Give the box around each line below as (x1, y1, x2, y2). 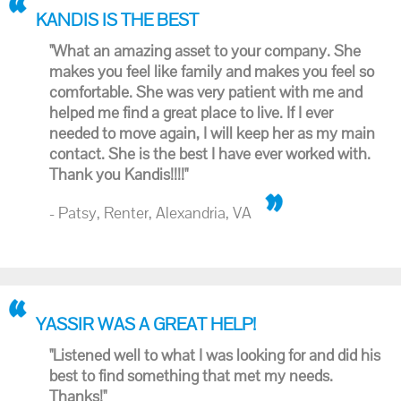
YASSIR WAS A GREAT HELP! (36, 312, 256, 336)
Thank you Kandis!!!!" (49, 164, 188, 184)
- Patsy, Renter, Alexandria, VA (49, 202, 252, 223)
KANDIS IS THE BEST (36, 8, 199, 31)
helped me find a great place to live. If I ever (49, 102, 333, 123)
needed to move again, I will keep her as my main (49, 123, 375, 143)
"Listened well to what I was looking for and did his (49, 345, 380, 365)
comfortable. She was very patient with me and (49, 81, 363, 102)
